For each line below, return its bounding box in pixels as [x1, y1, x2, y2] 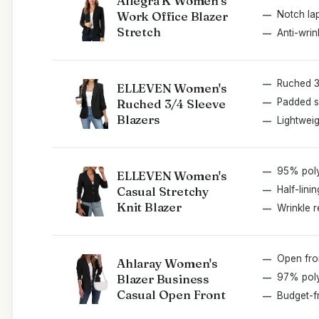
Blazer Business [117, 271, 210, 286]
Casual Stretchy [117, 183, 210, 199]
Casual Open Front [117, 286, 226, 302]
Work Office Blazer [117, 8, 228, 23]
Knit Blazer [117, 199, 182, 214]
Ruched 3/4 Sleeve [117, 95, 226, 111]
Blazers [117, 111, 160, 127]
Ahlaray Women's [117, 255, 219, 271]
